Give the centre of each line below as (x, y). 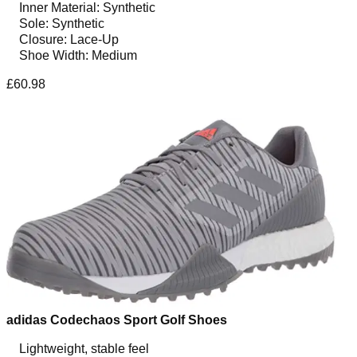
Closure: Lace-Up (69, 39)
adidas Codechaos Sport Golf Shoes (117, 320)
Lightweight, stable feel (84, 348)
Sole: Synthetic (62, 23)
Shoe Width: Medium (78, 55)
